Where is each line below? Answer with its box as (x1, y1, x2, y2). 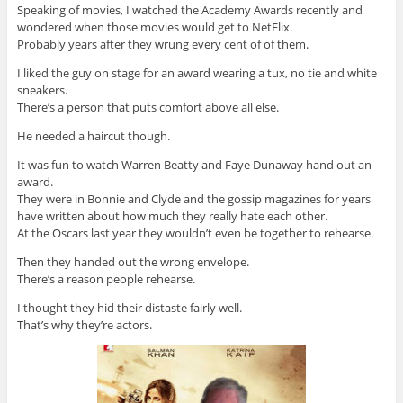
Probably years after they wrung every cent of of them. (16, 36, 309, 53)
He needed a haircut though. (16, 128, 170, 145)
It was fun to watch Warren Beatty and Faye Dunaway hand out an (16, 157, 372, 174)
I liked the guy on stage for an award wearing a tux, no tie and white (16, 65, 377, 82)
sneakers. (16, 82, 67, 99)
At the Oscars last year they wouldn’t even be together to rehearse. (16, 225, 373, 242)
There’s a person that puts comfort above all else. (16, 99, 279, 116)
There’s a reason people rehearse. (16, 271, 195, 288)
